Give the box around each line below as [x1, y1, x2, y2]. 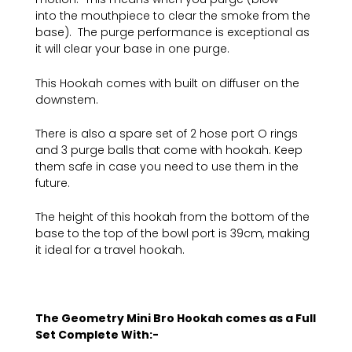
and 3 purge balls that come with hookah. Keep [35, 142, 302, 159]
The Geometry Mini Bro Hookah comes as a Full [35, 310, 316, 327]
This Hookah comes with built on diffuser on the [35, 75, 299, 91]
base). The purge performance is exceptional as [35, 24, 310, 41]
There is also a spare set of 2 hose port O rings [35, 126, 298, 142]
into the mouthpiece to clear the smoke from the [35, 8, 310, 24]
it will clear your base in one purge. [35, 41, 229, 57]
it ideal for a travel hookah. [35, 242, 185, 258]
